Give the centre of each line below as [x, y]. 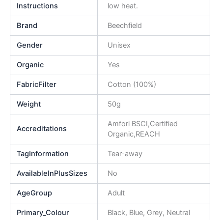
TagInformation [43, 154]
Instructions [38, 6]
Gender [30, 45]
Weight [29, 104]
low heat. [123, 6]
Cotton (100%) [132, 85]
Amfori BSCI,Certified [142, 124]
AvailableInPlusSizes [52, 174]
